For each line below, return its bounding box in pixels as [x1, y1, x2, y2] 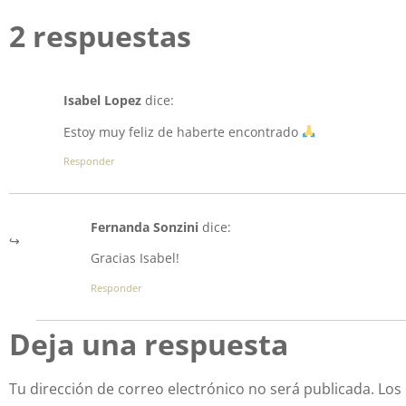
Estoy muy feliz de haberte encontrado [63, 122, 302, 140]
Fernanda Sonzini [91, 217, 198, 236]
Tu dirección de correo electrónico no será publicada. [9, 378, 374, 399]
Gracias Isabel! [91, 249, 179, 267]
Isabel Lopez [63, 92, 141, 110]
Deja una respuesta [9, 324, 288, 363]
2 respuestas [9, 16, 191, 56]
